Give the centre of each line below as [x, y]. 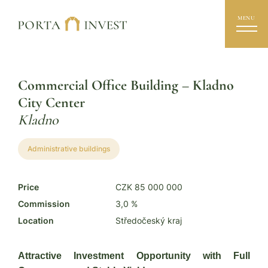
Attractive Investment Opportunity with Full [134, 256]
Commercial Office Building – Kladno [126, 85]
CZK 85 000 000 [149, 187]
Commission [44, 204]
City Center [51, 103]
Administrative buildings [69, 149]
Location [36, 220]
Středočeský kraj [149, 220]
